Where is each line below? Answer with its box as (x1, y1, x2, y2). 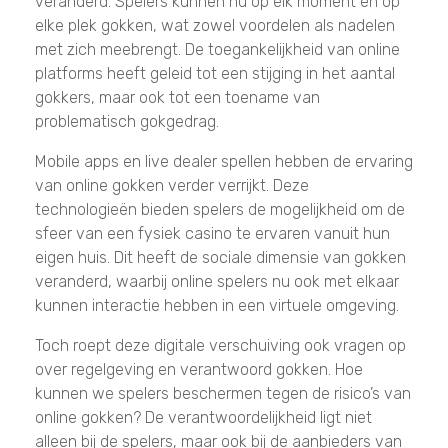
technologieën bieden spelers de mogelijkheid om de (35, 199, 405, 219)
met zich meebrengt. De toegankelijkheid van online (35, 39, 400, 59)
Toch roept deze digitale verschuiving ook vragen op (35, 335, 406, 355)
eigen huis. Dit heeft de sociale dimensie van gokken (35, 247, 406, 267)
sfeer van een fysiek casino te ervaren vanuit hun (35, 223, 390, 243)
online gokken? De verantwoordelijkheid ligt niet (35, 407, 372, 427)
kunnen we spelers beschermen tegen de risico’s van (35, 383, 411, 403)
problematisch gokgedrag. (35, 111, 219, 131)
